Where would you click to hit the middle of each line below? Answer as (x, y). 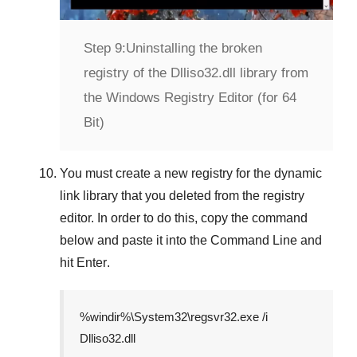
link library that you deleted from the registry (182, 195)
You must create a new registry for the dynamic (191, 173)
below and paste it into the (135, 240)
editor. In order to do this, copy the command (184, 218)
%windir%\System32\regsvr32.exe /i (174, 316)
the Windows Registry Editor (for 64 (190, 97)
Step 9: (105, 48)
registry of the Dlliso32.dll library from (196, 73)
